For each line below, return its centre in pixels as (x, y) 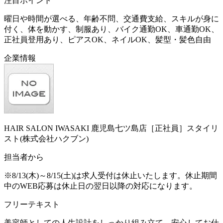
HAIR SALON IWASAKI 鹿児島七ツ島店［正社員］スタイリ (111, 128)
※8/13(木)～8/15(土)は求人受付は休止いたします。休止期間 (111, 175)
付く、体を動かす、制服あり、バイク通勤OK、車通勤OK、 (111, 29)
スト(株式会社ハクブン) (46, 138)
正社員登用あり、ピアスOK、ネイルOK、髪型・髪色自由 (108, 39)
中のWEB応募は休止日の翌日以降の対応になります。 (101, 186)
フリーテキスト (32, 204)
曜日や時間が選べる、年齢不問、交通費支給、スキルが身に (111, 18)
